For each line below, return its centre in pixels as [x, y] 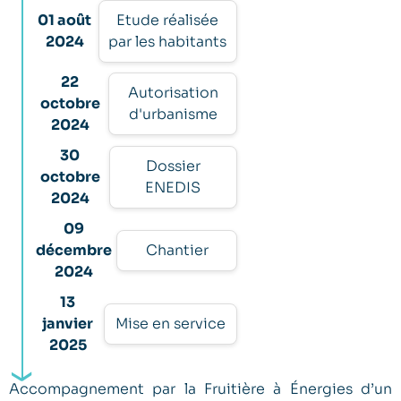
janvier [68, 324]
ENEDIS [173, 188]
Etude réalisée [168, 21]
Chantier [177, 251]
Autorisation [173, 93]
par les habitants [168, 42]
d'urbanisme [173, 115]
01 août [65, 21]
